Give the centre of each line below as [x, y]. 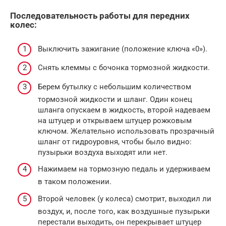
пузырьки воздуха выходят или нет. [103, 152]
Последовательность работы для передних [100, 16]
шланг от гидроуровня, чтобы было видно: [115, 142]
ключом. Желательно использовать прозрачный [126, 131]
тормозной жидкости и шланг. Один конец [115, 99]
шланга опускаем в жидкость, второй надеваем [124, 110]
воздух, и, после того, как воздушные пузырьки [124, 211]
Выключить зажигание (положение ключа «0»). [123, 49]
